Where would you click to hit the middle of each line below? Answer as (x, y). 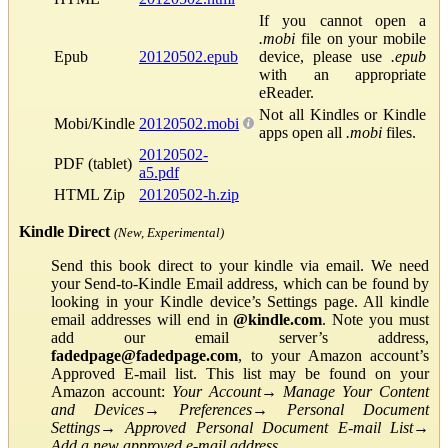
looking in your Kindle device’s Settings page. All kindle (240, 301)
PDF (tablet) (93, 163)
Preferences (215, 409)
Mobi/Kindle (94, 123)
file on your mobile (360, 38)
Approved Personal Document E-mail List (269, 427)
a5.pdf (159, 172)
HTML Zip (89, 194)
